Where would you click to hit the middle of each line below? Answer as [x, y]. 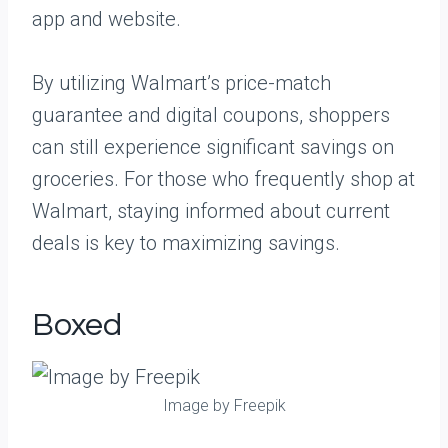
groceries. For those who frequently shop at [223, 179]
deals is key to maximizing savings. [186, 243]
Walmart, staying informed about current [211, 211]
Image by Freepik [224, 405]
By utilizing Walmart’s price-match [181, 83]
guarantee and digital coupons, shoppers [211, 115]
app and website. [106, 19]
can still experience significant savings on [213, 147]
